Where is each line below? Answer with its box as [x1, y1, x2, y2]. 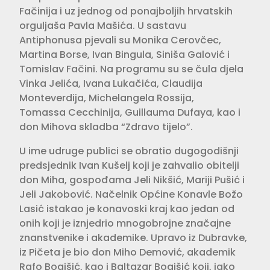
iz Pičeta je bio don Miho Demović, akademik [19, 245, 236, 260]
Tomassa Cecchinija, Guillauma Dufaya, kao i [19, 105, 240, 120]
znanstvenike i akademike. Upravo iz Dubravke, [19, 231, 247, 245]
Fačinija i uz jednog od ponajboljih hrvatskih [19, 4, 233, 19]
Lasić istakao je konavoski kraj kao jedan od [19, 202, 234, 216]
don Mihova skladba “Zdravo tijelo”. [19, 120, 193, 134]
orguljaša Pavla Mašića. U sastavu [19, 19, 186, 33]
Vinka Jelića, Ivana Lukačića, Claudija [19, 77, 202, 91]
